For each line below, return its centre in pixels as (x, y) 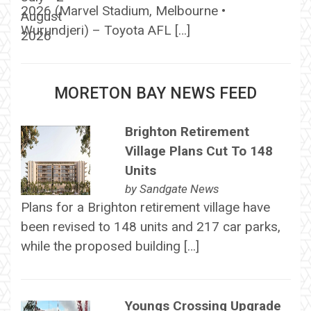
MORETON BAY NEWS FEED (155, 93)
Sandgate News (179, 188)
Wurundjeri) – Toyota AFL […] (105, 30)
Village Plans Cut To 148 (199, 151)
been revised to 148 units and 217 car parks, (150, 226)
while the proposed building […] (110, 246)
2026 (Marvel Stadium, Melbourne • (123, 10)
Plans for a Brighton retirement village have (145, 207)
